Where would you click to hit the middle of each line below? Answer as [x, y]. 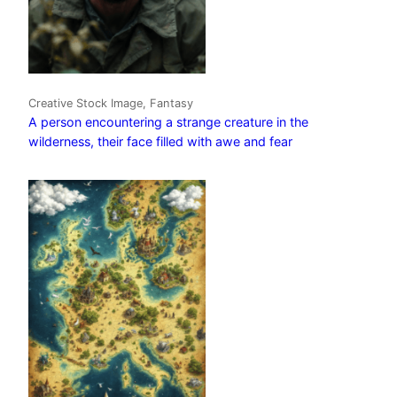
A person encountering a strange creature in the [168, 122]
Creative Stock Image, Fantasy [111, 104]
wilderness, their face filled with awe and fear [160, 142]
